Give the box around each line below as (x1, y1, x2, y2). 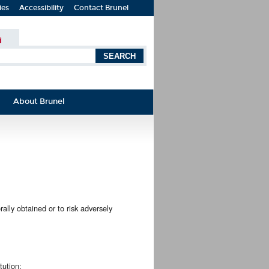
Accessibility (19, 4, 64, 12)
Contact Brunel (74, 4, 128, 12)
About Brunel (13, 97, 65, 106)
